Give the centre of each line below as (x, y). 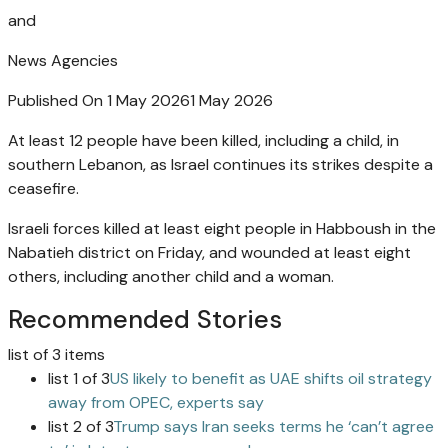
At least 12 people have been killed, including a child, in (203, 141)
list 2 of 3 (80, 427)
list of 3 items (56, 355)
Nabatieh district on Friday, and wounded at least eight (209, 253)
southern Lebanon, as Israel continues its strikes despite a (220, 165)
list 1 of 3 (79, 379)
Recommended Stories (145, 320)
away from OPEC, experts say (156, 403)
